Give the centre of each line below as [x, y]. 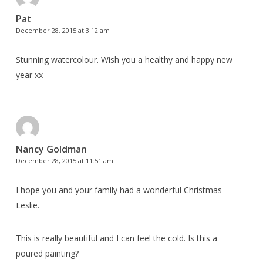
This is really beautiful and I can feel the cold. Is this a [116, 238]
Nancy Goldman [51, 149]
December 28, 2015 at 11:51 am [64, 161]
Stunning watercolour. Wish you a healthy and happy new [124, 60]
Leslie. [27, 205]
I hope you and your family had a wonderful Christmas [119, 190]
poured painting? [47, 254]
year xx [29, 75]
